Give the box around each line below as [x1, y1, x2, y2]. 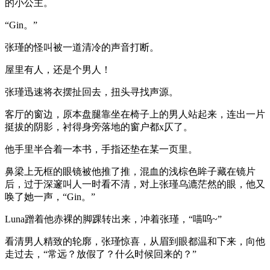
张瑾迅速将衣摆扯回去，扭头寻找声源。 [5, 86, 178, 97]
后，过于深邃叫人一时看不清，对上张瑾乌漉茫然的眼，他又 [5, 178, 265, 189]
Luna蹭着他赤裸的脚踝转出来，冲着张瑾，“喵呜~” [5, 213, 222, 224]
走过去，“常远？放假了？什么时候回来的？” [5, 248, 196, 259]
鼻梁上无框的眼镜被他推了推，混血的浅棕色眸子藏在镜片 [5, 166, 256, 177]
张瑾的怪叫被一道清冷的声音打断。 [5, 42, 159, 52]
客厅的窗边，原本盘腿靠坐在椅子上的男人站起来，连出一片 [5, 108, 265, 119]
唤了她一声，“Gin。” [5, 191, 95, 202]
